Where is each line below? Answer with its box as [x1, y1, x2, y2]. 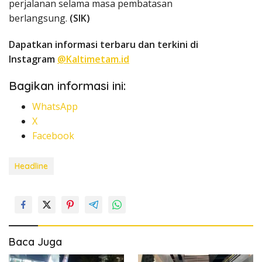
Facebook [32, 129, 74, 142]
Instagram [9, 52, 57, 65]
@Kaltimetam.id [57, 52, 129, 65]
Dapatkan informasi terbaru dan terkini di [9, 37, 198, 51]
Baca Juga [9, 235, 62, 249]
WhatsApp [32, 99, 78, 113]
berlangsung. [9, 11, 70, 25]
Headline [15, 160, 48, 171]
